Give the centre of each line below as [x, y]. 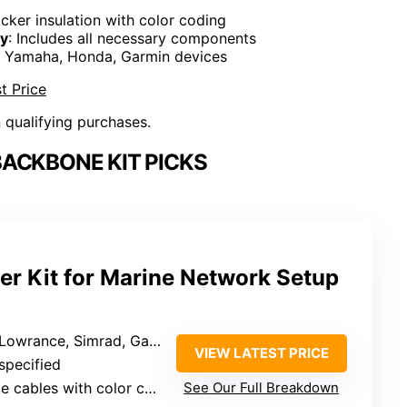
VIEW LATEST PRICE [261, 352]
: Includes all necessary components [132, 39]
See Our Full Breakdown [261, 387]
